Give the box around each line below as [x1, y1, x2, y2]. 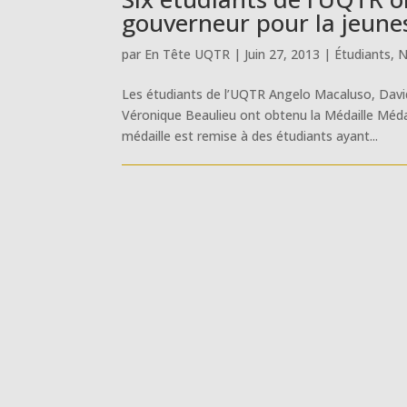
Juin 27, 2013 [244, 45, 321, 63]
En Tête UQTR [144, 45, 231, 63]
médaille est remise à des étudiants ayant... [122, 126, 379, 144]
